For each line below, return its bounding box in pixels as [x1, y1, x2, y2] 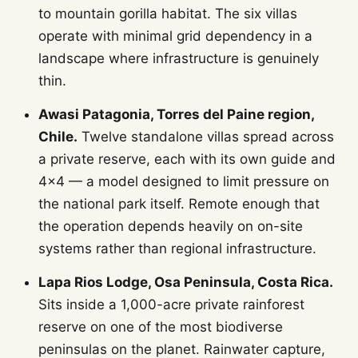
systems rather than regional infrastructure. [38, 241, 316, 257]
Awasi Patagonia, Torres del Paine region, [38, 106, 314, 122]
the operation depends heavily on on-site [38, 218, 303, 234]
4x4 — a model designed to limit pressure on [38, 173, 329, 189]
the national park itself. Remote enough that [38, 196, 320, 212]
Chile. [38, 129, 78, 145]
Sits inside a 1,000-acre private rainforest [38, 296, 304, 312]
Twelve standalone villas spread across [78, 129, 334, 145]
